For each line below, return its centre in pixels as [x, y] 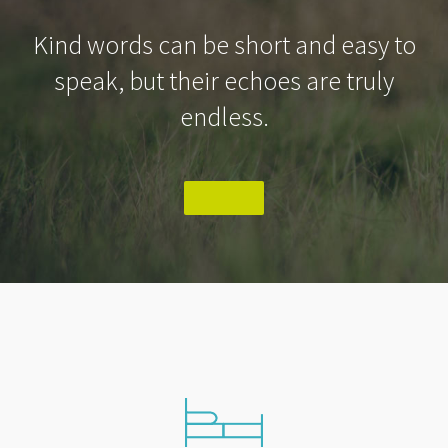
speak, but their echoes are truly [224, 80]
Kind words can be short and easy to [224, 44]
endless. [224, 116]
